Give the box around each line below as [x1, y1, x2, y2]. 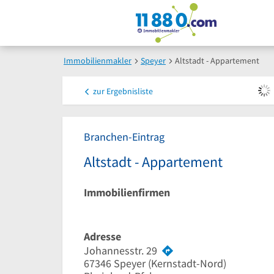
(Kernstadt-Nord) [146, 256, 226, 270]
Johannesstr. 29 [84, 243, 157, 257]
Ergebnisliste [105, 86, 153, 97]
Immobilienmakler [64, 55, 131, 66]
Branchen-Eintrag [84, 130, 165, 144]
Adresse [84, 229, 121, 243]
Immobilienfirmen [84, 185, 170, 199]
